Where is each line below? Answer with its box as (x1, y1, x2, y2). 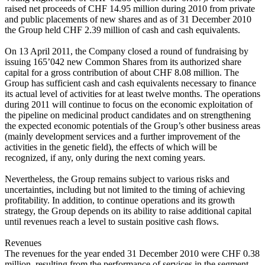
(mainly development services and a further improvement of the (5, 131, 240, 141)
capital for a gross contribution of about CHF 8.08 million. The (5, 67, 239, 77)
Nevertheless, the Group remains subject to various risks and (5, 173, 230, 184)
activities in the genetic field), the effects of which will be (5, 141, 217, 152)
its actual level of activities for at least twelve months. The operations (5, 88, 260, 99)
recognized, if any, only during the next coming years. (5, 152, 205, 163)
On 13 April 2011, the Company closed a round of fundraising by (5, 46, 248, 56)
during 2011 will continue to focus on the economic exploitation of (5, 99, 253, 109)
